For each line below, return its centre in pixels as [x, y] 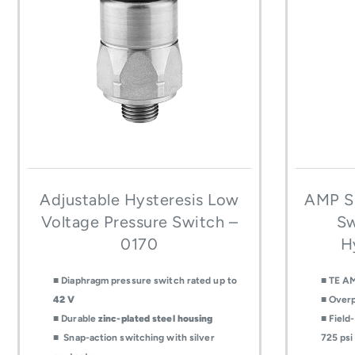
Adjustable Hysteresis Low [139, 200]
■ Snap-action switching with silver [134, 338]
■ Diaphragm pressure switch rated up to [145, 281]
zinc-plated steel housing [156, 319]
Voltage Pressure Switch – [139, 222]
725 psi [337, 338]
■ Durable [76, 319]
